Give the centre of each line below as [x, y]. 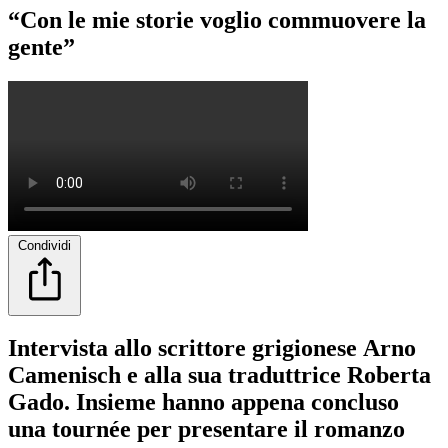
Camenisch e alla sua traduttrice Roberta [219, 375]
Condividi [44, 245]
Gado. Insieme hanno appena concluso [203, 402]
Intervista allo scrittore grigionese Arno [212, 348]
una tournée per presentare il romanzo [206, 429]
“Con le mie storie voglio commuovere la [217, 19]
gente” [41, 46]
